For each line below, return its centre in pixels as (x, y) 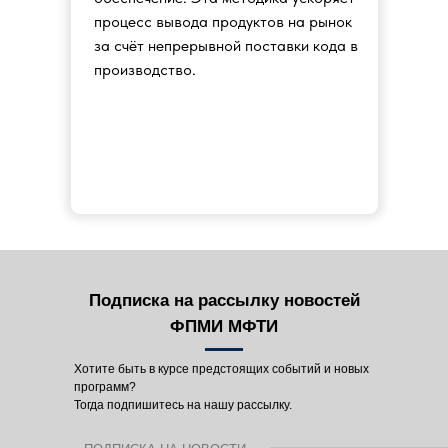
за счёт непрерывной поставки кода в (226, 45)
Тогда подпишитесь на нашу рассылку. (183, 405)
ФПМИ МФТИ (224, 326)
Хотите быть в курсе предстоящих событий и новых (221, 369)
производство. (145, 69)
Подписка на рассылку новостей (224, 300)
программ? (105, 387)
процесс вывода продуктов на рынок (223, 21)
